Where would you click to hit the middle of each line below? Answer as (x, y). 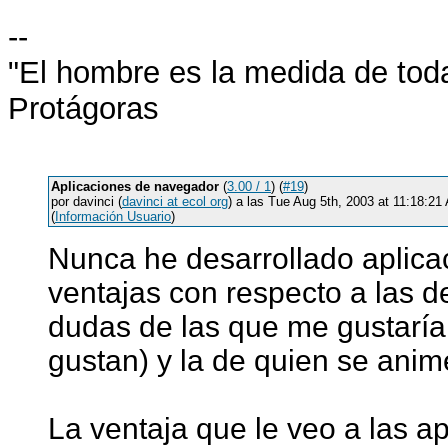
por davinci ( (86, 201)
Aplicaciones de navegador (135, 186)
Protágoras (83, 108)
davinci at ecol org (175, 201)
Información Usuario (113, 216)
